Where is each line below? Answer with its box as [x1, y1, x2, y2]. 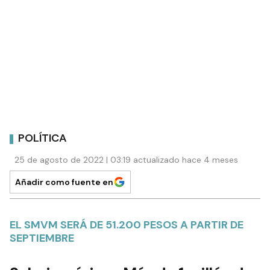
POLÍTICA [18, 131, 67, 146]
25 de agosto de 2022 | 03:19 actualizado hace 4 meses [14, 154, 238, 165]
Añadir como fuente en [15, 176, 113, 187]
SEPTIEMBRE [10, 230, 74, 245]
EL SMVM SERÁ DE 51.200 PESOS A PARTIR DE [10, 217, 243, 232]
